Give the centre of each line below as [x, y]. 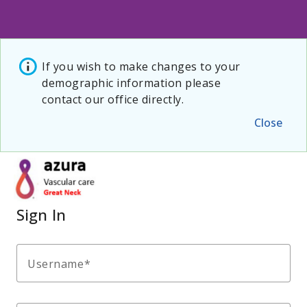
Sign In [41, 214]
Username [56, 264]
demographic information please [131, 83]
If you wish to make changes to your [141, 66]
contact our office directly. [113, 99]
